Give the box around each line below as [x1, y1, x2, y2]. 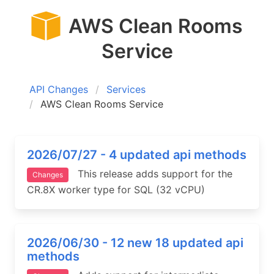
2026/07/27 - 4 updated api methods [27, 147, 246, 162]
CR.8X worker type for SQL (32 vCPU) [27, 183, 205, 196]
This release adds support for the [68, 167, 232, 180]
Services [106, 83, 146, 95]
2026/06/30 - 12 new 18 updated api [27, 235, 243, 250]
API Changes [29, 83, 88, 95]
